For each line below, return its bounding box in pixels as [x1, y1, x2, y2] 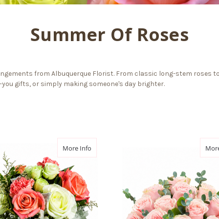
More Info [62, 143, 91, 153]
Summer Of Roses [30, 22, 189, 46]
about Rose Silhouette [90, 143, 157, 152]
